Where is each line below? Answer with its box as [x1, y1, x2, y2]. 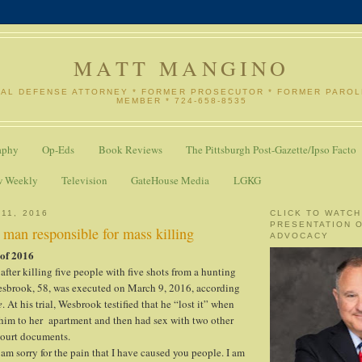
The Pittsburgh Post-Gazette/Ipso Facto [185, 142, 356, 158]
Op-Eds [42, 142, 75, 158]
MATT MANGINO [74, 54, 290, 82]
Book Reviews [98, 142, 162, 158]
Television [61, 172, 107, 187]
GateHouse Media [131, 172, 210, 187]
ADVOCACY [270, 230, 330, 240]
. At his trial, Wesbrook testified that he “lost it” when [2, 297, 234, 312]
